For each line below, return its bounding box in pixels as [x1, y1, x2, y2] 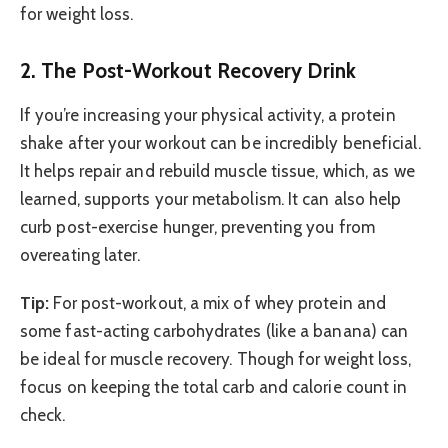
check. [20, 405, 66, 426]
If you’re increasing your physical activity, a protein [20, 104, 396, 125]
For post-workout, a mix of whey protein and [49, 293, 387, 314]
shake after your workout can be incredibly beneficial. [20, 132, 421, 153]
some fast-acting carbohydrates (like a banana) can [20, 321, 409, 342]
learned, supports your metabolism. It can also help [20, 188, 402, 209]
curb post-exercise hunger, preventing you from [20, 216, 375, 237]
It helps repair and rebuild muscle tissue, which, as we [20, 160, 415, 181]
